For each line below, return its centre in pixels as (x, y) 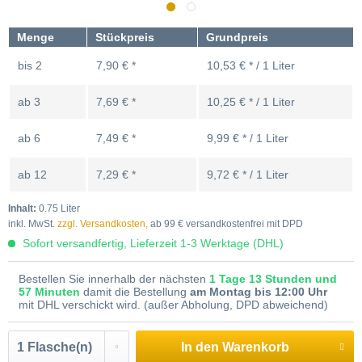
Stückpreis (125, 37)
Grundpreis (237, 37)
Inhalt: (23, 208)
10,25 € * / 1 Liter (251, 102)
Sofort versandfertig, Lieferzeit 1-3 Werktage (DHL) (152, 243)
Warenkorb (256, 347)
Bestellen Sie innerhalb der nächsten (114, 279)
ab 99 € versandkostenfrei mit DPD (225, 224)
